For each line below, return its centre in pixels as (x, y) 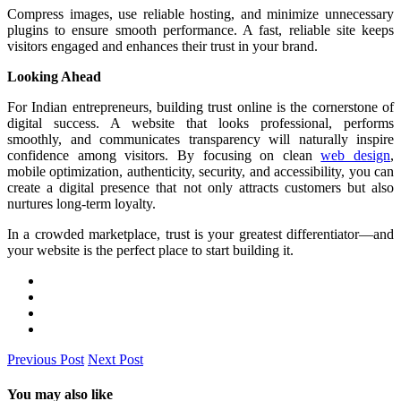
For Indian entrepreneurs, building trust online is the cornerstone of (200, 107)
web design (355, 155)
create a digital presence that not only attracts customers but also (200, 187)
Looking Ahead (54, 76)
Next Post (115, 359)
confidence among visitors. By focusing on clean (164, 155)
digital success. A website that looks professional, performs (200, 123)
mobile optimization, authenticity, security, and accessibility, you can (200, 171)
